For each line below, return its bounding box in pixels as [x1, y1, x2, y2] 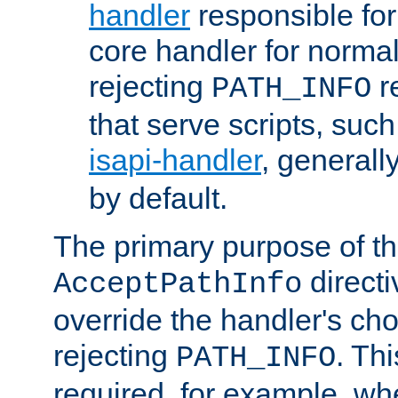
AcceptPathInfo [53, 267, 302, 302]
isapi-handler [89, 143, 261, 178]
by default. [89, 181, 227, 216]
